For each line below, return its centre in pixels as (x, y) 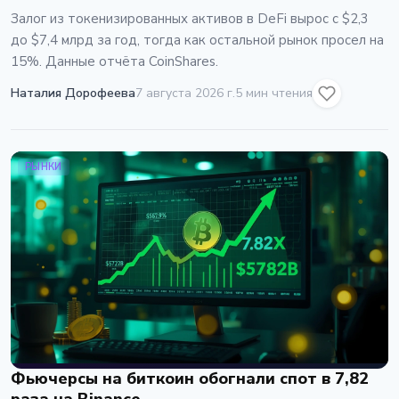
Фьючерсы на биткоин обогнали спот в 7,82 (190, 379)
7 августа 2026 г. (185, 93)
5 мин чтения (274, 93)
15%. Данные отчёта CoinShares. (114, 61)
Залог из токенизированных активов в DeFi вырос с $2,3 (190, 18)
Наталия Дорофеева (73, 93)
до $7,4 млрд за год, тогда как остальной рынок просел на (197, 40)
